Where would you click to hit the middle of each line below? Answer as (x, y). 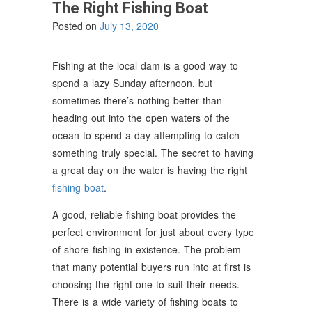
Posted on (76, 25)
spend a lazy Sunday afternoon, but (132, 83)
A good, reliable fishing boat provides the (144, 214)
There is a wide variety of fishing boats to (145, 301)
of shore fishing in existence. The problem (147, 249)
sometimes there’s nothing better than (137, 100)
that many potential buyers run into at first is (151, 266)
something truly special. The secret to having (153, 152)
